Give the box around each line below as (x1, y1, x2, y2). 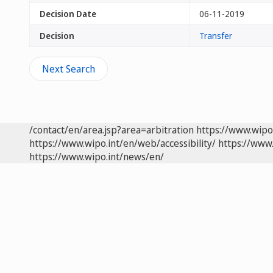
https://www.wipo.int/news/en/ (29, 150, 164, 163)
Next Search (42, 62, 95, 76)
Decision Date (40, 8, 96, 19)
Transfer (199, 30, 232, 41)
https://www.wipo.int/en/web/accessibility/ (29, 136, 216, 150)
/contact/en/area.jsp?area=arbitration (29, 123, 194, 136)
